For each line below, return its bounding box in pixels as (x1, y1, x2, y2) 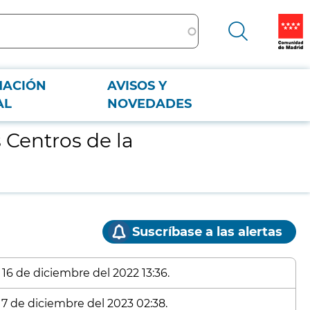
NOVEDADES (107, 96, 192, 111)
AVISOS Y (107, 78, 167, 93)
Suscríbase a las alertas (132, 224, 282, 239)
